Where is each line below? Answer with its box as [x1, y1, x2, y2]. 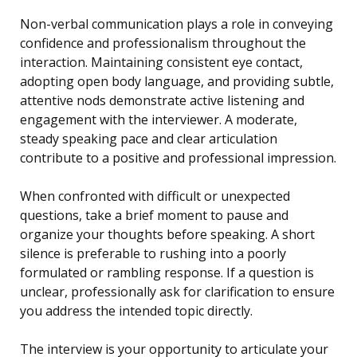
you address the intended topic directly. [20, 302, 253, 320]
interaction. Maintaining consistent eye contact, [20, 53, 303, 72]
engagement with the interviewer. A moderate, [20, 111, 297, 129]
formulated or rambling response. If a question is [20, 264, 314, 282]
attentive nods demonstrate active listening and [20, 92, 304, 110]
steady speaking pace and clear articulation [20, 130, 277, 148]
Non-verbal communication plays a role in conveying [20, 15, 333, 33]
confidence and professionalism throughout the [20, 34, 306, 53]
